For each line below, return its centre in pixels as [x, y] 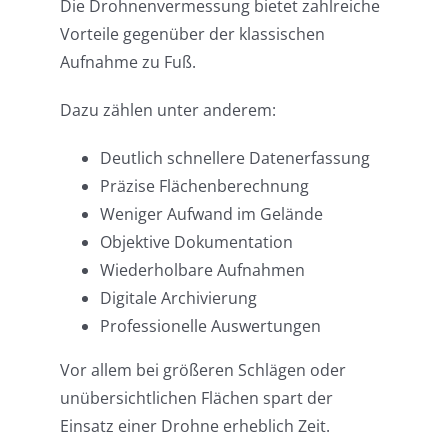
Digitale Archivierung [178, 297]
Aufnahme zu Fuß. [127, 61]
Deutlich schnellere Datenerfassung [234, 157]
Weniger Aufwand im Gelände [211, 213]
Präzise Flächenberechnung [204, 185]
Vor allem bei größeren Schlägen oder [202, 369]
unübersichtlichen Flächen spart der [196, 397]
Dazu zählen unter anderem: [167, 109]
